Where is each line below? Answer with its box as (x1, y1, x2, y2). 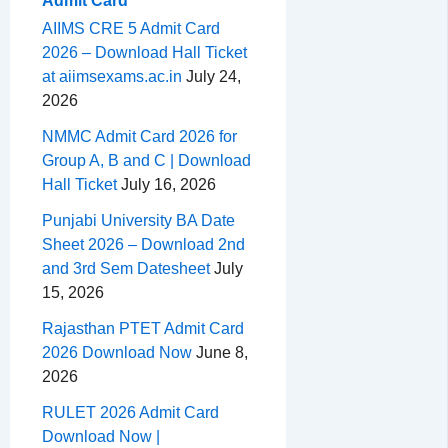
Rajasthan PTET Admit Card (42, 320, 244, 338)
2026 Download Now (42, 344, 192, 362)
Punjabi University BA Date (42, 212, 235, 230)
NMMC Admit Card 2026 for (42, 128, 237, 146)
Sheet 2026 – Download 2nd (42, 236, 245, 254)
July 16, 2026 (117, 176, 216, 194)
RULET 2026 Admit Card (42, 404, 219, 422)
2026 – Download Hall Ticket (42, 44, 247, 62)
